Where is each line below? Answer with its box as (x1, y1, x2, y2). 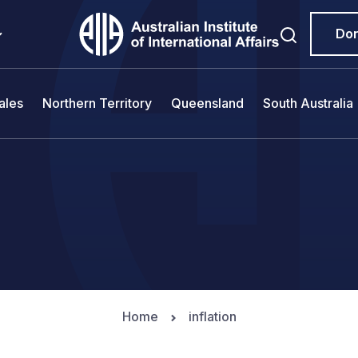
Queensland (171, 95, 244, 111)
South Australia (263, 95, 353, 111)
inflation (188, 308, 237, 324)
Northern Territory (42, 95, 152, 111)
